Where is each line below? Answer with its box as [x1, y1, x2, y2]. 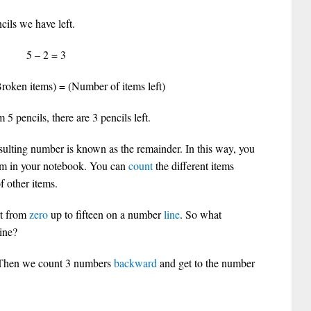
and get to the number [157, 255, 255, 270]
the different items [153, 158, 234, 173]
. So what [180, 207, 221, 221]
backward [114, 255, 157, 270]
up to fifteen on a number [48, 207, 164, 221]
